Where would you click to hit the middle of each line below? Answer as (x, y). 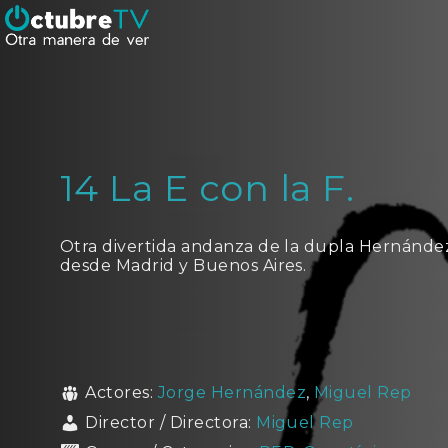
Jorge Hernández (232, 392)
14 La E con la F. (207, 188)
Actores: (121, 392)
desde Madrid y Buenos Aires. (183, 265)
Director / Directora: (171, 422)
